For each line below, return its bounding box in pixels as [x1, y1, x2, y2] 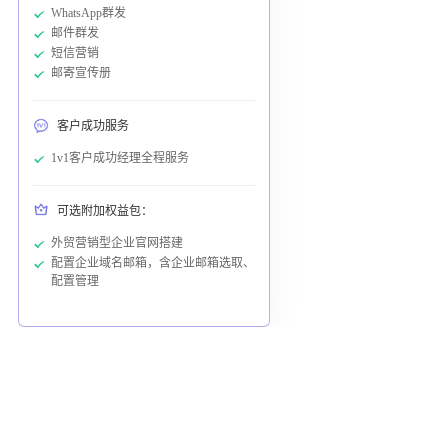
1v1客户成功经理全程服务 [50, 150, 189, 165]
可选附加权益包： [56, 203, 153, 218]
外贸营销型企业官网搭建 [50, 235, 183, 250]
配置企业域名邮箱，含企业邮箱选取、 [50, 255, 255, 270]
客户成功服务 [56, 118, 129, 133]
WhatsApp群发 [50, 5, 126, 20]
